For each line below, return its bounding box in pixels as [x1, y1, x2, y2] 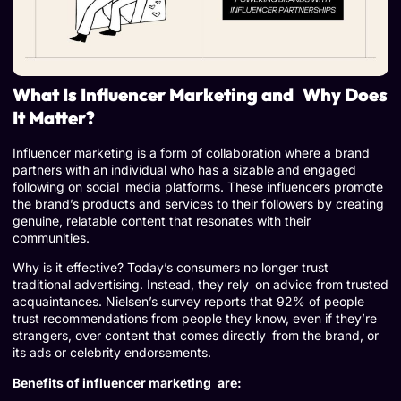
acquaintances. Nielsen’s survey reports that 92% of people [13, 294, 364, 310]
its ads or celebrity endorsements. [13, 345, 211, 361]
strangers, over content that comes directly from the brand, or [13, 328, 379, 344]
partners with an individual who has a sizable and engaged [13, 162, 356, 177]
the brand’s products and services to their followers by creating [13, 196, 384, 211]
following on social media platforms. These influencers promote [13, 179, 383, 194]
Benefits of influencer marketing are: [13, 374, 242, 390]
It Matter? [13, 107, 95, 129]
